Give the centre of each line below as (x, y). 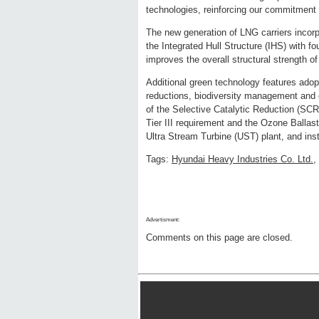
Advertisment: (163, 220)
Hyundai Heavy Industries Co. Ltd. (242, 159)
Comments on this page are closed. (219, 238)
